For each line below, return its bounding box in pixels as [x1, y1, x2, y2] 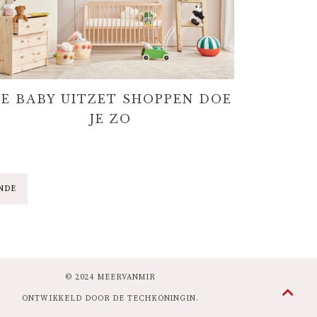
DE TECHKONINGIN [113, 293, 196, 304]
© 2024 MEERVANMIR [64, 272, 156, 282]
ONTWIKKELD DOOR [22, 293, 113, 304]
